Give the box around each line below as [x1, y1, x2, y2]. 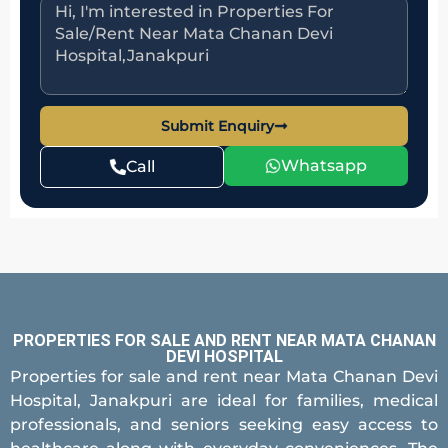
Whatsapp [281, 156, 367, 176]
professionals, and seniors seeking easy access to [10, 415, 438, 435]
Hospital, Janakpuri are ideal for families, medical [10, 391, 438, 411]
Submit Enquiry [160, 117, 274, 136]
